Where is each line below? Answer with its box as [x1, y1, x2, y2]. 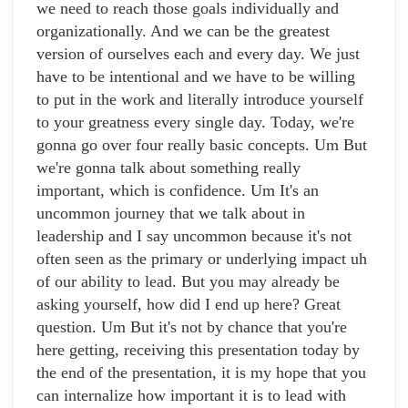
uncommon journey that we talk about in [36, 204, 305, 223]
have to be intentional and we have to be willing [36, 67, 355, 87]
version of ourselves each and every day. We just [36, 45, 360, 64]
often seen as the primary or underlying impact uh [36, 250, 367, 269]
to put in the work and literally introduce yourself [36, 90, 363, 109]
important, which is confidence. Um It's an [36, 181, 319, 200]
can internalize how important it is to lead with [36, 386, 346, 405]
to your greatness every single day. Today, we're [36, 113, 354, 132]
